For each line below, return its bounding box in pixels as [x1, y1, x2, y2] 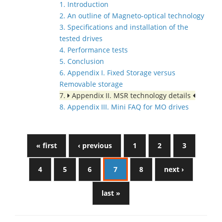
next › [164, 165, 184, 174]
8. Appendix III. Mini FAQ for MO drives [59, 102, 189, 112]
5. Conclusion [59, 56, 104, 66]
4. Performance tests [59, 45, 128, 55]
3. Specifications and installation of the [59, 22, 188, 32]
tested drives [59, 34, 103, 44]
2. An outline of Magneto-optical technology [59, 11, 204, 21]
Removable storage [59, 79, 123, 89]
